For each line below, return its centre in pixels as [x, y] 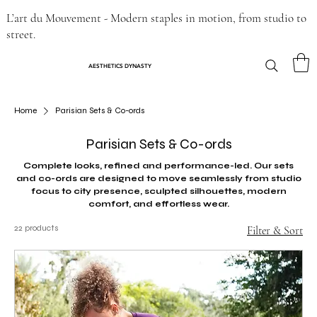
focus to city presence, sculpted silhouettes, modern [158, 191]
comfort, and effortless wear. [158, 204]
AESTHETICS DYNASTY [121, 65]
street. [21, 35]
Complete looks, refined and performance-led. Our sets [158, 166]
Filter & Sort [275, 231]
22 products [36, 228]
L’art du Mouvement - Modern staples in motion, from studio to [156, 18]
